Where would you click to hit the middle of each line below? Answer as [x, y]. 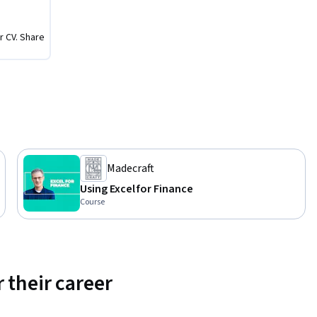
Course [92, 202]
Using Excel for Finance [137, 189]
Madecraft [131, 169]
